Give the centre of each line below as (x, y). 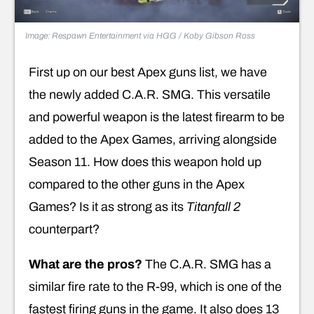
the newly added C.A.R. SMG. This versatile (150, 94)
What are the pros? (87, 264)
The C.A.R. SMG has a (208, 264)
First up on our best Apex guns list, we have (148, 72)
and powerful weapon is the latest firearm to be (157, 117)
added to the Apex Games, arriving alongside (153, 139)
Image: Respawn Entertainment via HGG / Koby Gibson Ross (140, 35)
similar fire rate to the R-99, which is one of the (155, 286)
